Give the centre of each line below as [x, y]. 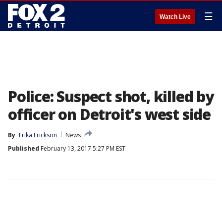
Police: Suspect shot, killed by [111, 96]
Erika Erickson [38, 135]
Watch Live [175, 17]
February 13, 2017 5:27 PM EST [82, 148]
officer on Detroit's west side [109, 114]
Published [24, 148]
